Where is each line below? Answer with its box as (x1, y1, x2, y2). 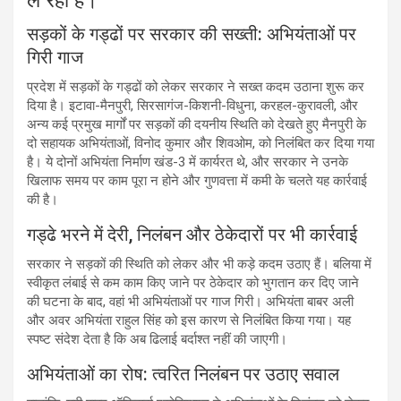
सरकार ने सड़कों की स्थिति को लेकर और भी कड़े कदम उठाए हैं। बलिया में (27, 255, 371, 272)
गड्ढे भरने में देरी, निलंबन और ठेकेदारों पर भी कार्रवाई (27, 223, 357, 245)
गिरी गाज (27, 46, 83, 68)
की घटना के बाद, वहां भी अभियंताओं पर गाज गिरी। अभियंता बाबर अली (27, 293, 354, 310)
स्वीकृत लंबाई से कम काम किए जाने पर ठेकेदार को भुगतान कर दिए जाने (27, 274, 359, 291)
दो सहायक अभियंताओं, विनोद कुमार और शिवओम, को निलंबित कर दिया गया (27, 134, 374, 151)
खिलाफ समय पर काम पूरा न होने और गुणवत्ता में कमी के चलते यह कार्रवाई (27, 172, 367, 189)
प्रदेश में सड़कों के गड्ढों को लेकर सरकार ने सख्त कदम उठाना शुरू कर (27, 78, 364, 95)
